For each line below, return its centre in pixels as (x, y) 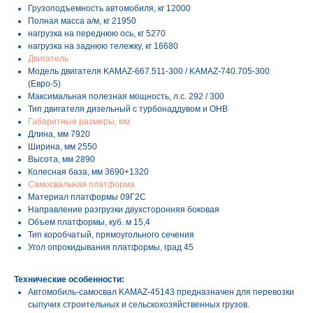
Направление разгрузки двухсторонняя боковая (124, 210)
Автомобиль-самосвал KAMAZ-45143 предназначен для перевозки (161, 292)
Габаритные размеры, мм (79, 122)
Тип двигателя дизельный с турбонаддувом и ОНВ (128, 109)
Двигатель (48, 59)
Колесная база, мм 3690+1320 (88, 172)
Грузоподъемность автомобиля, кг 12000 (109, 8)
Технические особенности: (69, 279)
